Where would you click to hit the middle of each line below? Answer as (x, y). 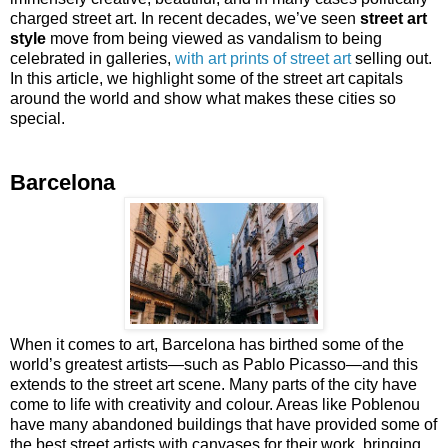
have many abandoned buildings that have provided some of (223, 424)
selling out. (391, 58)
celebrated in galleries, (92, 58)
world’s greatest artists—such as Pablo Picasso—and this (214, 364)
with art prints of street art (263, 58)
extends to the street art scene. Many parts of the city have (213, 384)
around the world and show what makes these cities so (203, 98)
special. (37, 118)
